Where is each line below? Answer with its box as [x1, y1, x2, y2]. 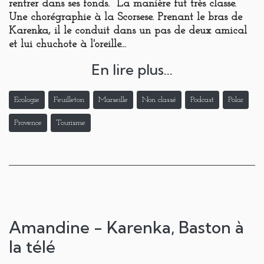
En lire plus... [91, 61, 173, 79]
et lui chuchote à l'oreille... [9, 39, 126, 51]
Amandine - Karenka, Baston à [9, 217, 244, 238]
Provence [14, 118, 42, 128]
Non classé [142, 95, 176, 105]
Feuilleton [54, 95, 84, 105]
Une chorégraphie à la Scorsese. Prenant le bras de [9, 12, 242, 24]
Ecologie [14, 95, 39, 105]
